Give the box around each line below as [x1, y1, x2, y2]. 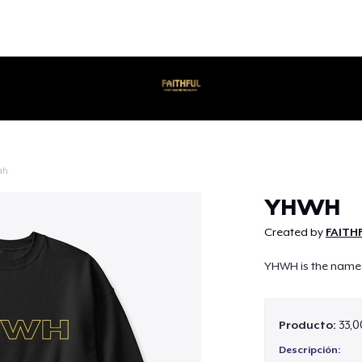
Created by [263, 225, 326, 238]
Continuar [147, 175, 215, 192]
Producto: [278, 318, 339, 331]
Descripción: [278, 344, 340, 356]
